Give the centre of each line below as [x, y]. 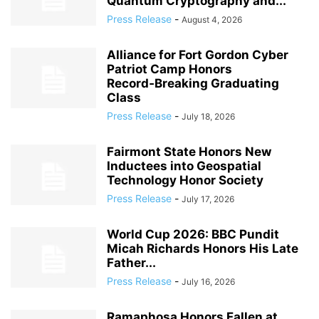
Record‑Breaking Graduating [193, 83]
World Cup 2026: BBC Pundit [193, 234]
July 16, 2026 [208, 282]
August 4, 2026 [212, 20]
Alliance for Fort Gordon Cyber [198, 55]
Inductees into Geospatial [184, 166]
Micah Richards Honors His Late [203, 249]
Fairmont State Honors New [189, 152]
